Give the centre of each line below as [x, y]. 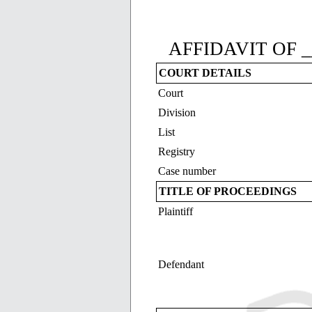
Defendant [181, 264]
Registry [176, 151]
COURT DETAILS [205, 72]
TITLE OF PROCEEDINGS [227, 191]
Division [177, 112]
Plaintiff [175, 211]
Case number [187, 171]
